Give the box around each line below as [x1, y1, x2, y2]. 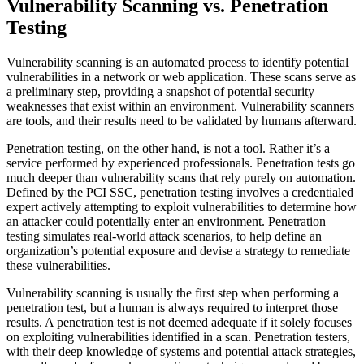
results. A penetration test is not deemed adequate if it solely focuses [6, 314, 352, 329]
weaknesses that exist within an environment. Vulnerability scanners [6, 98, 354, 113]
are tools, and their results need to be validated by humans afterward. [6, 113, 357, 128]
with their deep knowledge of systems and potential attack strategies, [6, 344, 356, 358]
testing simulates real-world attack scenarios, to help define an [6, 228, 322, 243]
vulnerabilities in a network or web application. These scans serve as [6, 69, 356, 84]
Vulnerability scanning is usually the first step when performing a [6, 285, 339, 300]
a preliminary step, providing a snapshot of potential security [6, 84, 314, 98]
